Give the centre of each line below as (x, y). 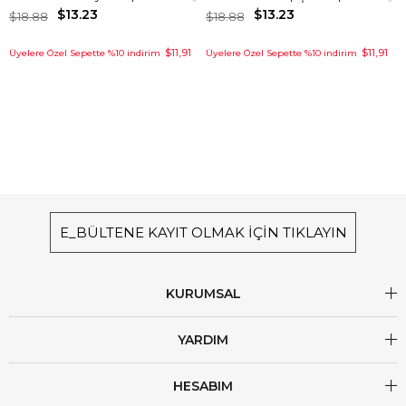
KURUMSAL (203, 294)
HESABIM (203, 387)
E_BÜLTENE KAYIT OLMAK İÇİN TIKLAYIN (203, 233)
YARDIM (203, 340)
